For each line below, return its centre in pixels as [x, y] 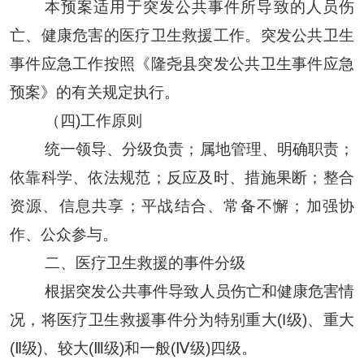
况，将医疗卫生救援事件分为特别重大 [143, 319]
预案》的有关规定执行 [87, 92]
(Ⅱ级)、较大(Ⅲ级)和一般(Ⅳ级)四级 [125, 348]
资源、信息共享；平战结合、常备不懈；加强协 [182, 206]
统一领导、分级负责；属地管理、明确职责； [199, 149]
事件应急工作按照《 [80, 63]
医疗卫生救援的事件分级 [160, 262]
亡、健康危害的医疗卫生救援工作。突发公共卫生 [182, 35]
